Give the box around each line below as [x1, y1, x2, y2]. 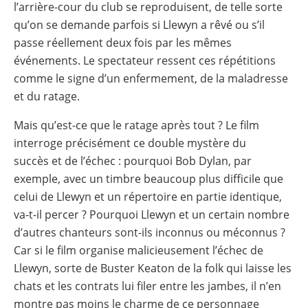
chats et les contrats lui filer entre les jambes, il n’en [14, 278, 281, 294]
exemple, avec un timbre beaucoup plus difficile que [14, 170, 283, 186]
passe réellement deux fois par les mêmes [14, 34, 232, 50]
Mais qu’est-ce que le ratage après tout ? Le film [14, 117, 259, 133]
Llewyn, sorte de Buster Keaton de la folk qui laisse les [14, 260, 291, 276]
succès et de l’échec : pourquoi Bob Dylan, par [14, 153, 252, 168]
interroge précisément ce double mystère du [14, 135, 246, 151]
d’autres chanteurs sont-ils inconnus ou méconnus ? [14, 224, 285, 240]
